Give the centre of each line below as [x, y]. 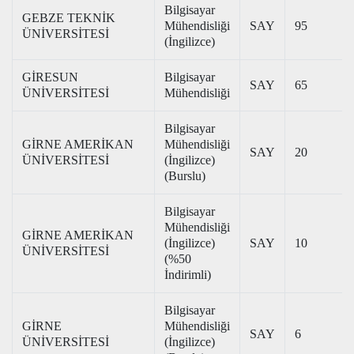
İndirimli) [188, 275]
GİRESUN [50, 77]
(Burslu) [185, 176]
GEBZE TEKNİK [69, 18]
